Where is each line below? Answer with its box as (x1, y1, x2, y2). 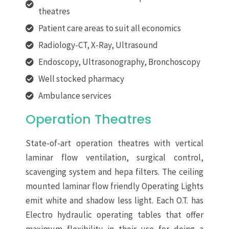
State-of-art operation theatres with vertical (26, 138, 203, 149)
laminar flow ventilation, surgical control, (26, 152, 203, 164)
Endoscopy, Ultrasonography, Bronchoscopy (38, 56, 200, 68)
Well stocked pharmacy (38, 73, 124, 85)
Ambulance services (38, 90, 111, 102)
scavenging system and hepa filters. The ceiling (26, 166, 203, 178)
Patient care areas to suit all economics (38, 22, 181, 34)
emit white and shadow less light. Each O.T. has (26, 195, 203, 207)
